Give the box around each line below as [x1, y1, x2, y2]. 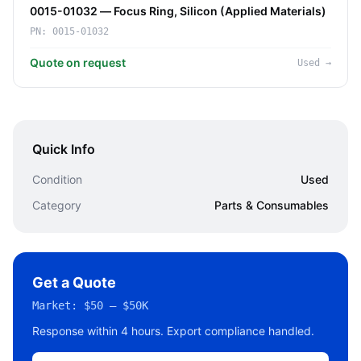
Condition [32, 172, 82, 186]
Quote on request [30, 56, 126, 69]
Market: [32, 299, 84, 312]
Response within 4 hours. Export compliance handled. [32, 324, 314, 338]
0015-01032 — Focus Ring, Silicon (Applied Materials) [30, 4, 326, 18]
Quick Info [32, 141, 95, 157]
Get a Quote [32, 274, 116, 291]
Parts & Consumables [214, 198, 329, 212]
